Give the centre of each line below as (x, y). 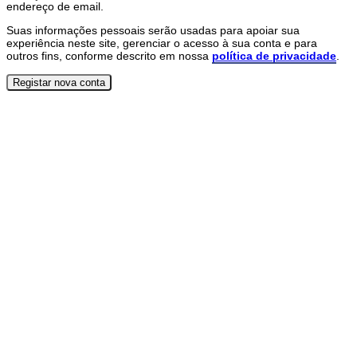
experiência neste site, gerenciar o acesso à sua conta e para (162, 43)
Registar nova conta (59, 82)
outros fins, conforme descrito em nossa (109, 56)
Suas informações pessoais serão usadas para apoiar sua (153, 31)
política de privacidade (274, 56)
